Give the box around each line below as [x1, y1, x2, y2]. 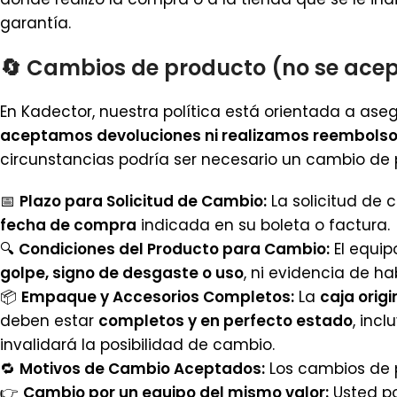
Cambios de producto [27, 53, 266, 82]
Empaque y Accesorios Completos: [21, 286, 294, 307]
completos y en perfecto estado [98, 310, 353, 331]
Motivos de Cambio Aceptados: [19, 358, 265, 379]
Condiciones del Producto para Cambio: [19, 238, 330, 260]
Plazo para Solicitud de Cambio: [19, 191, 267, 212]
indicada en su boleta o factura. [136, 214, 390, 236]
